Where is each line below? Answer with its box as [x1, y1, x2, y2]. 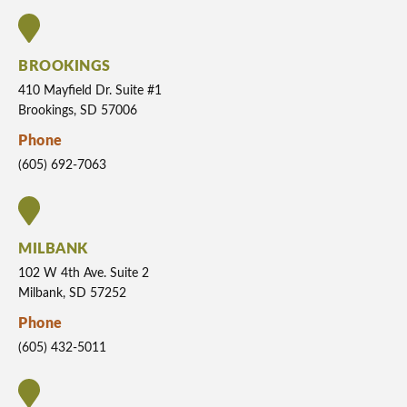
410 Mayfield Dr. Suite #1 [18, 84, 162, 98]
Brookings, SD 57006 [18, 104, 137, 118]
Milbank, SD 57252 [18, 287, 126, 301]
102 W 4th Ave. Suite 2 [18, 267, 149, 281]
